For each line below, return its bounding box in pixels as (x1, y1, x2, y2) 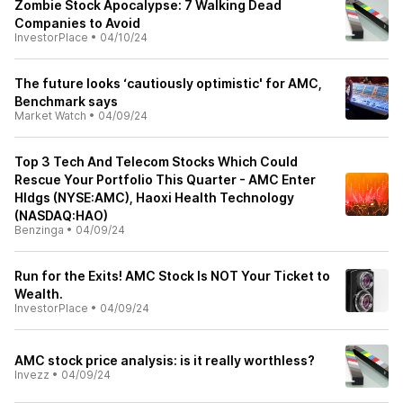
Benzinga (14, 223, 64, 237)
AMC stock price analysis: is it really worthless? (14, 353, 315, 368)
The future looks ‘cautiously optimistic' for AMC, (14, 76, 322, 91)
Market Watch (14, 109, 86, 122)
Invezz (14, 368, 49, 381)
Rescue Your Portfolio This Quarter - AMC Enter (14, 172, 316, 187)
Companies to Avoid (14, 15, 140, 31)
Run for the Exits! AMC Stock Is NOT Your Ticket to (14, 268, 330, 283)
